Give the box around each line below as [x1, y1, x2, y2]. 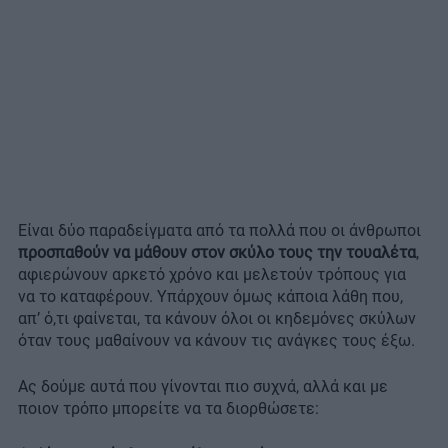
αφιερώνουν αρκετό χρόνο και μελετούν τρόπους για [18, 265, 406, 285]
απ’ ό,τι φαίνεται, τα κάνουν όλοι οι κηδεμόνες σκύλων [18, 309, 416, 329]
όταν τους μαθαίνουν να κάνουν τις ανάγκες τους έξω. [18, 331, 415, 351]
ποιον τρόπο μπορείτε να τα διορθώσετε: [18, 399, 319, 419]
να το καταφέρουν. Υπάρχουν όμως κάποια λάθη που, [18, 287, 403, 307]
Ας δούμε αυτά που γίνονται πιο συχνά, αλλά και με [18, 377, 388, 397]
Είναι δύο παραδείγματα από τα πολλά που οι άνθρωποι [18, 221, 421, 241]
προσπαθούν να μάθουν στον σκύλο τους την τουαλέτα [18, 243, 416, 263]
